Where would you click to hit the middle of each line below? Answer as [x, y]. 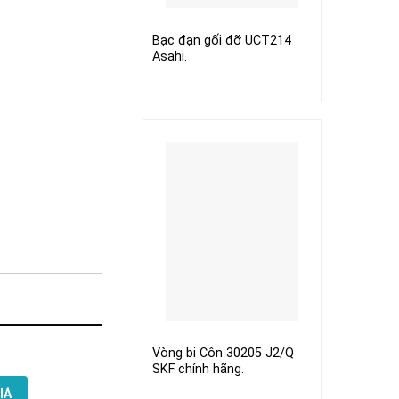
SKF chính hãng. [198, 369]
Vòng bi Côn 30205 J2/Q [223, 353]
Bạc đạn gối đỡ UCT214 [221, 40]
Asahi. [169, 56]
